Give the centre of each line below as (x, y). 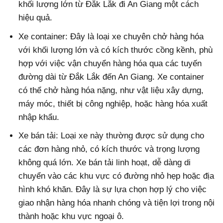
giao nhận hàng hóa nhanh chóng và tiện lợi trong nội (117, 203)
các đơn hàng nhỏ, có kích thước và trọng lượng (109, 149)
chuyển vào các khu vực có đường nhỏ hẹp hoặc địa (116, 176)
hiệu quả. (36, 18)
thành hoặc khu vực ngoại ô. (71, 216)
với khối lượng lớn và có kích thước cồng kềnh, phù (116, 50)
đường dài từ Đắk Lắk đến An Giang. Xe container (111, 77)
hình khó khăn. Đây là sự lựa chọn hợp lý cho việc (113, 189)
